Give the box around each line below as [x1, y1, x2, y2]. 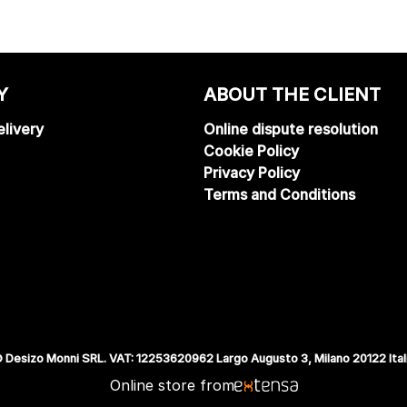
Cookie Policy [203, 142, 299, 160]
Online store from [109, 376, 234, 394]
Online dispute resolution [203, 120, 378, 138]
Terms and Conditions [203, 185, 355, 203]
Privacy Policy [203, 164, 300, 182]
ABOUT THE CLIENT [203, 84, 381, 105]
